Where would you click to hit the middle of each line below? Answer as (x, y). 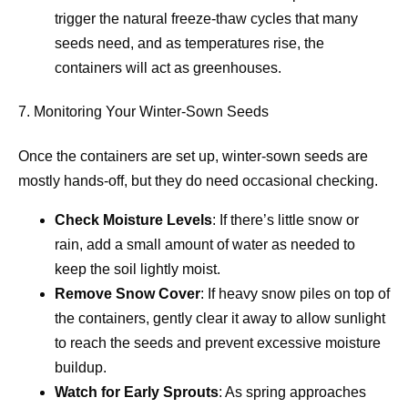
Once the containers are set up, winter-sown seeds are (193, 156)
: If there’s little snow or (286, 219)
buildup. (81, 367)
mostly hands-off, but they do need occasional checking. (198, 180)
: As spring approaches (292, 392)
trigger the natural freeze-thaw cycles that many (206, 19)
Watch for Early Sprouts (137, 392)
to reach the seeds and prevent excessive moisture (218, 342)
